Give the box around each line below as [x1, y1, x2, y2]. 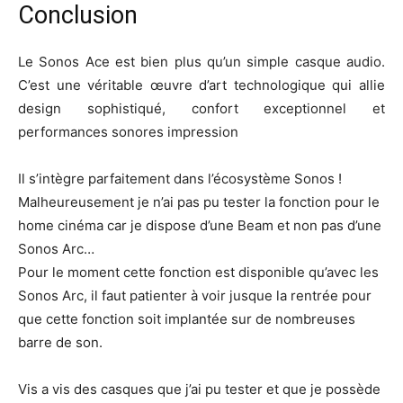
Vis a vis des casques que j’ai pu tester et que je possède [18, 380, 381, 398]
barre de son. [18, 333, 103, 351]
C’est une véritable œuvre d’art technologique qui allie [18, 76, 385, 94]
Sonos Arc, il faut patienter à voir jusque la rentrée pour [18, 286, 372, 304]
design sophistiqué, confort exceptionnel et [18, 99, 385, 117]
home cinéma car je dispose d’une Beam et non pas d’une [18, 216, 381, 234]
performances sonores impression [18, 122, 238, 140]
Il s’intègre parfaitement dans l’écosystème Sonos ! [18, 169, 342, 187]
